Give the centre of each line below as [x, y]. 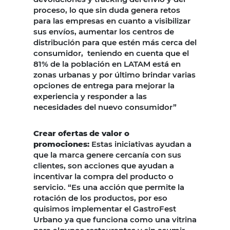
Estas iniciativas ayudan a [140, 144]
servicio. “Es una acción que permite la [109, 187]
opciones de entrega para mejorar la [104, 85]
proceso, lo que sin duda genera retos [107, 10]
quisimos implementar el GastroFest [105, 208]
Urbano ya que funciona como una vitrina [115, 219]
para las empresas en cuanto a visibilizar [112, 21]
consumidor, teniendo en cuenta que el [111, 53]
